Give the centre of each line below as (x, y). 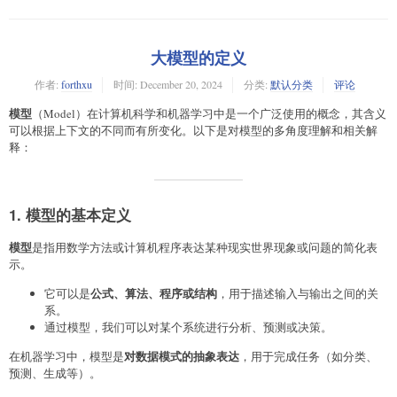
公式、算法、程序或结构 (154, 292)
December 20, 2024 (181, 84)
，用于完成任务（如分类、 (308, 356)
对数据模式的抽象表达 (182, 355)
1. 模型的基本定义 (70, 214)
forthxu (77, 84)
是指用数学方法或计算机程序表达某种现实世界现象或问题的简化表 (205, 247)
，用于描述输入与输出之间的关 (298, 293)
